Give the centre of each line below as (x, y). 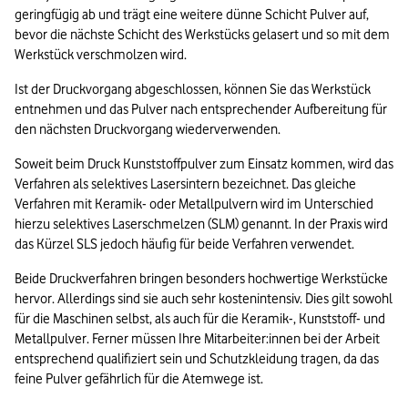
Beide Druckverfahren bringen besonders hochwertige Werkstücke (201, 279)
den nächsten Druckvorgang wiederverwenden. (148, 130)
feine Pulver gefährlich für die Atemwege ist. (139, 379)
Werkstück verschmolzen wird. (101, 55)
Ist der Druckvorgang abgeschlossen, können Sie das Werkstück (193, 90)
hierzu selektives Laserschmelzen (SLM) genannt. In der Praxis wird (201, 224)
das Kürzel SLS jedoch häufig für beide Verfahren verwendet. (184, 245)
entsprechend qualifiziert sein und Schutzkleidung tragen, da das (197, 359)
